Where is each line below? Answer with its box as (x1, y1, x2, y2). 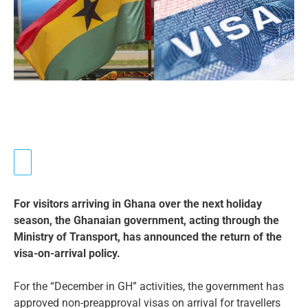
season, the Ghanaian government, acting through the (14, 213, 279, 227)
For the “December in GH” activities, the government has (14, 279, 284, 293)
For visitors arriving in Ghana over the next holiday (14, 197, 262, 210)
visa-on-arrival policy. (14, 246, 120, 260)
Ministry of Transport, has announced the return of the (14, 230, 282, 243)
